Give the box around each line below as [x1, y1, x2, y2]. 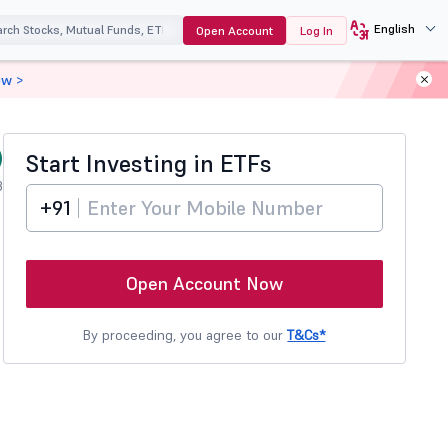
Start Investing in [25, 148, 220, 179]
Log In [299, 23, 333, 38]
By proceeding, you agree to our [83, 326, 288, 344]
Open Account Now [125, 272, 283, 295]
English [373, 20, 415, 36]
